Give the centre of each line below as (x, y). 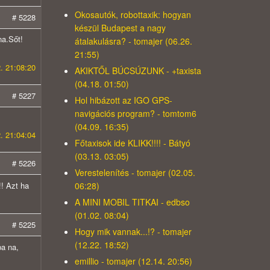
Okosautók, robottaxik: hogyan (133, 15)
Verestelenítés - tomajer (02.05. (135, 173)
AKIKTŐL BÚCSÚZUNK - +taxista (138, 71)
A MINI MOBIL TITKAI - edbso (132, 202)
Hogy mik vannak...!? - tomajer (133, 232)
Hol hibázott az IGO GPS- (123, 100)
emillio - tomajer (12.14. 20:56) (133, 261)
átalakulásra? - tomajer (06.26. (133, 41)
